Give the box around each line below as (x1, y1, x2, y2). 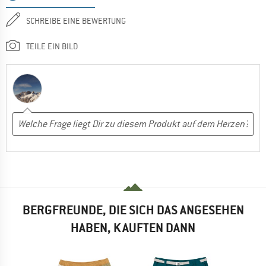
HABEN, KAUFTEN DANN (71, 219, 195, 236)
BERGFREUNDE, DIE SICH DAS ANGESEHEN (22, 201, 244, 218)
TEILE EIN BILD (26, 40, 78, 52)
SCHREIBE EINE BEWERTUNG (26, 15, 126, 26)
